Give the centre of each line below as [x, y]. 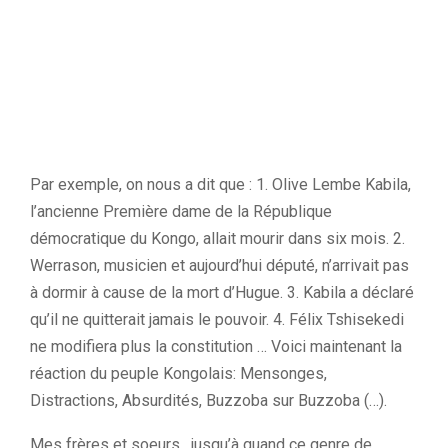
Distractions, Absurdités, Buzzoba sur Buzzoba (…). [208, 400]
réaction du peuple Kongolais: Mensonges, [178, 373]
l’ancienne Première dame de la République [181, 211]
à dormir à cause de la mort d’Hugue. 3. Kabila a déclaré [222, 292]
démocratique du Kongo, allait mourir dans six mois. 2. [217, 238]
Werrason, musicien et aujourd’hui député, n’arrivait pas [219, 265]
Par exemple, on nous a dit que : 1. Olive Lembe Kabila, [220, 184]
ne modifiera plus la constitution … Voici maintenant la [216, 346]
